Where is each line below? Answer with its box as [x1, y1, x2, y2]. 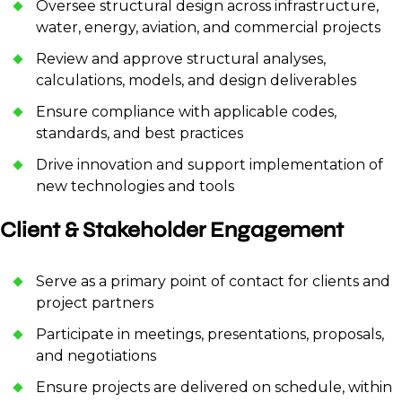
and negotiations [36, 347, 156, 365]
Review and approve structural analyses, [36, 50, 326, 68]
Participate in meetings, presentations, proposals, [36, 326, 384, 344]
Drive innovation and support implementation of [36, 156, 383, 174]
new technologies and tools [36, 178, 234, 196]
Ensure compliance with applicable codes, [36, 103, 336, 121]
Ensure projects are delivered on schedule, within [36, 379, 392, 397]
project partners [36, 294, 153, 312]
